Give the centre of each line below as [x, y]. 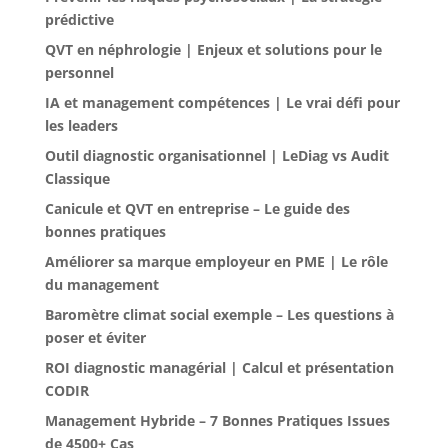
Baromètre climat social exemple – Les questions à [219, 314]
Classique [77, 178]
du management [101, 284]
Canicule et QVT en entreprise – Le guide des [197, 208]
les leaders [81, 125]
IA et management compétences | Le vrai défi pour [222, 102]
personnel [79, 72]
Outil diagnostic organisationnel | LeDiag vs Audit [216, 155]
